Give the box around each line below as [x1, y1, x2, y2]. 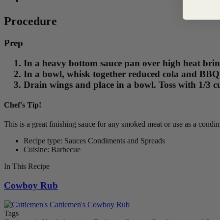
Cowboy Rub [4, 180, 58, 191]
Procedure [4, 14, 57, 27]
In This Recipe [4, 162, 50, 171]
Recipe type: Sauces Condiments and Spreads [24, 137, 165, 145]
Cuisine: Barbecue [24, 145, 81, 154]
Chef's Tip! [4, 100, 41, 109]
